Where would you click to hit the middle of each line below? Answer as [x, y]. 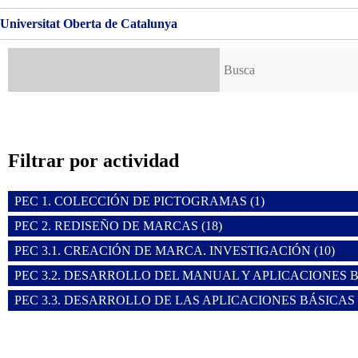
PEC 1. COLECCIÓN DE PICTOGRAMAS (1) [139, 201]
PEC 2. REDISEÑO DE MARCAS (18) [118, 226]
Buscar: [238, 54]
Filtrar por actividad [93, 161]
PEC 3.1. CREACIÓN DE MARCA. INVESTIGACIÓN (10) [175, 251]
